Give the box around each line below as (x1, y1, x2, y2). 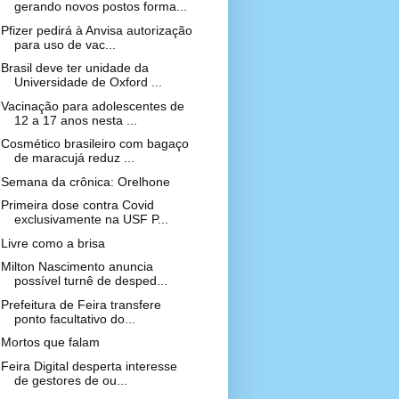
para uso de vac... (13, 37, 116, 52)
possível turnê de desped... (13, 273, 167, 288)
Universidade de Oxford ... (13, 75, 162, 89)
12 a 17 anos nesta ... (13, 112, 137, 127)
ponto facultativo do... (13, 311, 135, 326)
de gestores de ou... (13, 372, 127, 387)
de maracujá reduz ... (13, 151, 134, 165)
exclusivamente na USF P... (13, 212, 168, 226)
